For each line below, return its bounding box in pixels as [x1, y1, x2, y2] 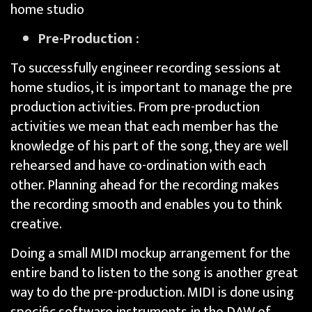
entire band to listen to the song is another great [10, 260, 298, 285]
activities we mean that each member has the [10, 115, 279, 139]
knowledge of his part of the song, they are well [10, 134, 288, 159]
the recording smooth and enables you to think [10, 193, 282, 217]
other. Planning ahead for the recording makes [10, 173, 279, 198]
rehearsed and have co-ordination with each [10, 154, 266, 178]
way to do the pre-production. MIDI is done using [10, 280, 294, 304]
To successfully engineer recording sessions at [10, 56, 281, 81]
